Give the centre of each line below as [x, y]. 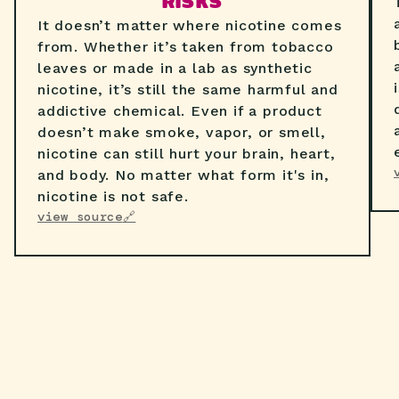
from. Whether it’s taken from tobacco [186, 46]
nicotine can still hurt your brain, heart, [187, 153]
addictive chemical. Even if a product [180, 110]
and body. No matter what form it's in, [183, 175]
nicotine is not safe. [113, 196]
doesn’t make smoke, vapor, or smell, [182, 132]
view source [80, 216]
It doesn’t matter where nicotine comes [190, 25]
